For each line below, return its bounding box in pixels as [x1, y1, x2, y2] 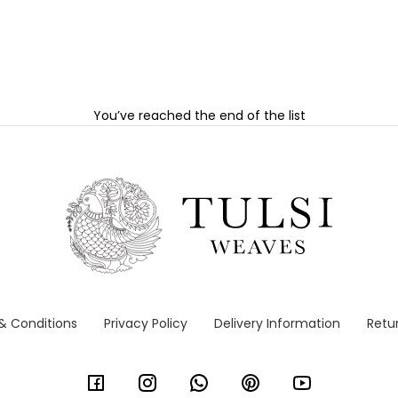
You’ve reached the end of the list [92, 106, 306, 124]
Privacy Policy [104, 314, 187, 333]
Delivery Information [214, 314, 340, 333]
